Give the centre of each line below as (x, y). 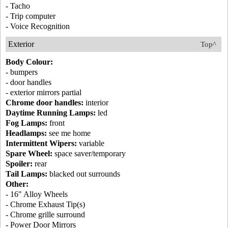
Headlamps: (26, 133)
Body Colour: (29, 62)
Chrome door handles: (45, 103)
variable (91, 143)
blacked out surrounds (84, 174)
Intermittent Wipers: (41, 143)
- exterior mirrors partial (44, 92)
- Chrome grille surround (45, 215)
